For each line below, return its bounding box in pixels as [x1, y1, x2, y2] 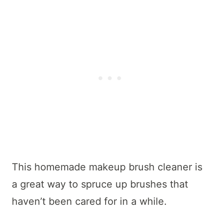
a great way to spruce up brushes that [12, 178, 188, 190]
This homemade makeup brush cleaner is [12, 161, 202, 173]
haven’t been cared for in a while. [12, 195, 170, 207]
